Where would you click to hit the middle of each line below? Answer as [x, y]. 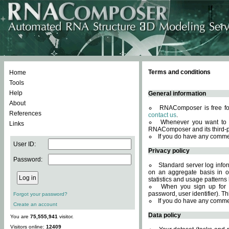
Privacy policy [169, 151]
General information [177, 94]
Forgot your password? [40, 194]
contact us [162, 115]
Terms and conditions [179, 72]
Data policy [165, 215]
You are [20, 216]
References [25, 113]
